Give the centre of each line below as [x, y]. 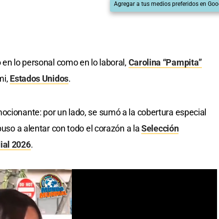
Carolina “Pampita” [165, 63]
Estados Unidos [39, 79]
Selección [160, 129]
